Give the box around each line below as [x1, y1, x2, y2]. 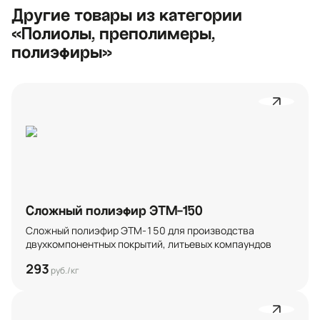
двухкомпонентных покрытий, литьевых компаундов [26, 237, 271, 251]
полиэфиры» [11, 43, 112, 62]
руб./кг [49, 264, 79, 277]
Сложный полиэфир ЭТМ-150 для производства [26, 224, 254, 238]
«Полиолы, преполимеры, [11, 24, 215, 44]
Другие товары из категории [11, 6, 242, 25]
